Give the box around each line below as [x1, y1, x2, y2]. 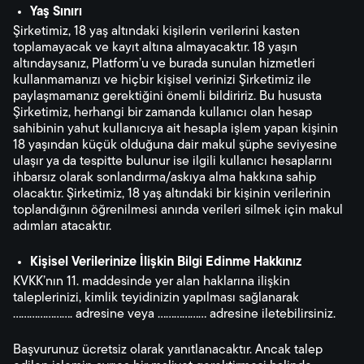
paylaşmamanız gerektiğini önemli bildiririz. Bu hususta [13, 90, 322, 103]
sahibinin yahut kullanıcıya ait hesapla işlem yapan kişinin [13, 123, 338, 136]
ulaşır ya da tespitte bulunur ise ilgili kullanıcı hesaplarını [13, 155, 332, 168]
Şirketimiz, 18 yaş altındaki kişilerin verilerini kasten [13, 25, 300, 38]
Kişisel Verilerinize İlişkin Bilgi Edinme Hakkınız [30, 256, 301, 269]
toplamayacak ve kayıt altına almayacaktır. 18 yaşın [13, 41, 297, 54]
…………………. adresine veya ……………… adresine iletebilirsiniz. [13, 308, 336, 321]
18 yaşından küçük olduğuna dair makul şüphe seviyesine [13, 139, 337, 152]
